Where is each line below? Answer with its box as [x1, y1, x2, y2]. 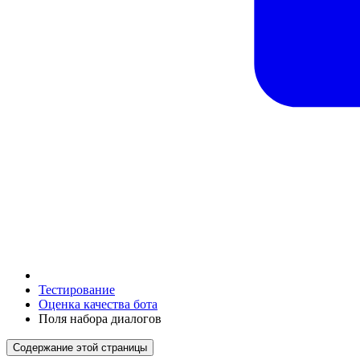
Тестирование [39, 283, 115, 297]
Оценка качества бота [39, 297, 157, 311]
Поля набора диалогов [39, 312, 162, 325]
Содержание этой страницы [13, 342, 147, 354]
